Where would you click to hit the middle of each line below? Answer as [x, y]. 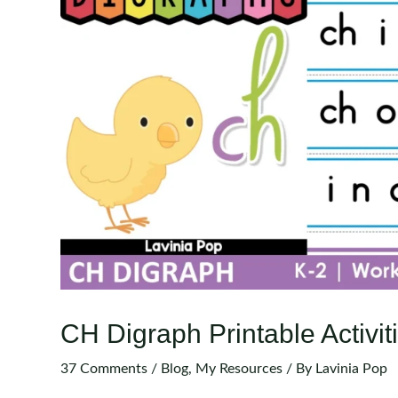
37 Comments [104, 368]
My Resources [239, 368]
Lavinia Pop [351, 368]
